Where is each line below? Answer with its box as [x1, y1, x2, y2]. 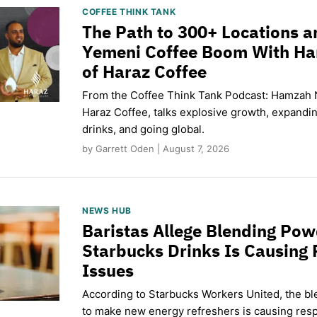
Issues [82, 258, 134, 282]
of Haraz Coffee [82, 59, 207, 83]
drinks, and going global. [82, 122, 204, 136]
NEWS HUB [82, 204, 132, 216]
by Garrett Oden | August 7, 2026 [82, 142, 229, 154]
